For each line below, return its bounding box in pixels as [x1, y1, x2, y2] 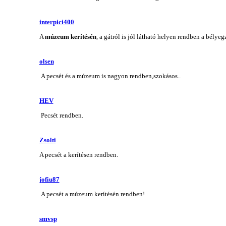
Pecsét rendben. [39, 111, 83, 119]
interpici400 [39, 18, 74, 26]
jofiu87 [39, 175, 60, 183]
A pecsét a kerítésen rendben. [39, 150, 118, 158]
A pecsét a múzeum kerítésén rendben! [39, 190, 145, 198]
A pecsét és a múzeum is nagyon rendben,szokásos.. [39, 72, 181, 80]
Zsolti [39, 136, 56, 144]
